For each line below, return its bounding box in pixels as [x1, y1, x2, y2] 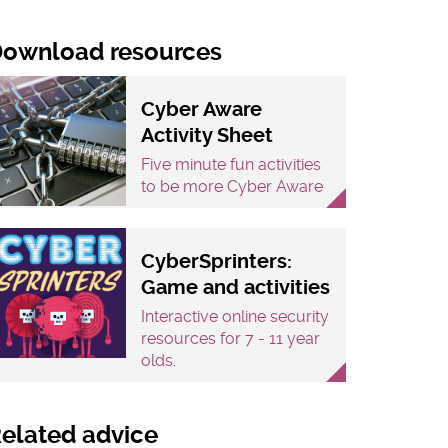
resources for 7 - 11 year [141, 329, 320, 349]
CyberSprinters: [141, 250, 292, 274]
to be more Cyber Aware [141, 177, 323, 197]
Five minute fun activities [141, 155, 321, 175]
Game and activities [141, 276, 330, 300]
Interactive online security [141, 307, 329, 327]
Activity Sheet [141, 124, 273, 148]
